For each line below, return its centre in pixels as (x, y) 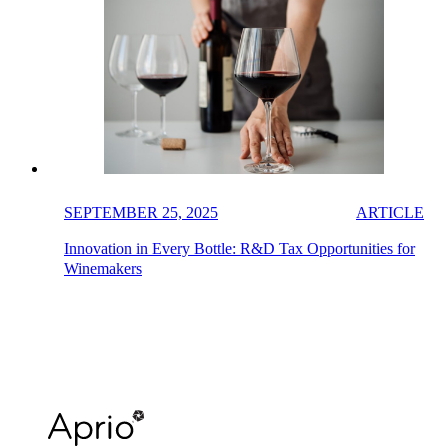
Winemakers (103, 268)
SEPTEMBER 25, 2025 (141, 212)
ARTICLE (390, 212)
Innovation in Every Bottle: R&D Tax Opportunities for (239, 248)
